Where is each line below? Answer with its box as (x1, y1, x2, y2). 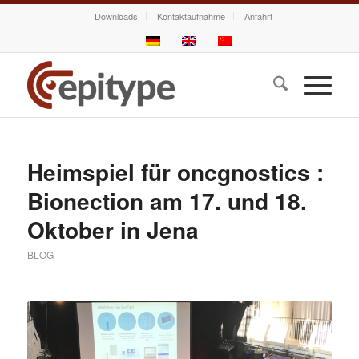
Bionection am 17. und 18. (26, 184, 307, 217)
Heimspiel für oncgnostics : (26, 155, 324, 188)
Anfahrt (244, 10, 272, 22)
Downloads (94, 10, 138, 22)
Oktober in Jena (26, 213, 199, 246)
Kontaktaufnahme (156, 10, 225, 22)
